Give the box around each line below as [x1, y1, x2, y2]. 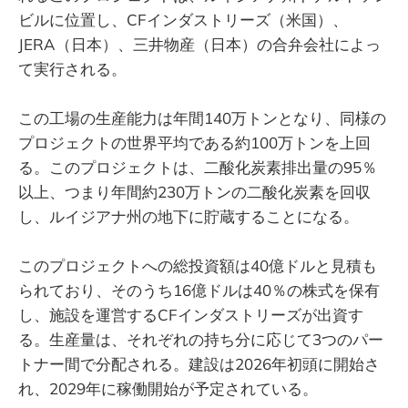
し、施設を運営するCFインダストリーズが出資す [18, 305, 363, 325]
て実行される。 [18, 59, 127, 79]
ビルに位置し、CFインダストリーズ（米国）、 [18, 10, 348, 30]
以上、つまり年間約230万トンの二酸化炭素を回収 [18, 182, 371, 202]
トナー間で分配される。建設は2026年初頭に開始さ [18, 354, 380, 374]
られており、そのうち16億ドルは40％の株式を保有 [18, 280, 380, 301]
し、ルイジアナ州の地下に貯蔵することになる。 [18, 207, 359, 227]
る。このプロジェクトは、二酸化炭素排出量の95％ [18, 158, 377, 178]
